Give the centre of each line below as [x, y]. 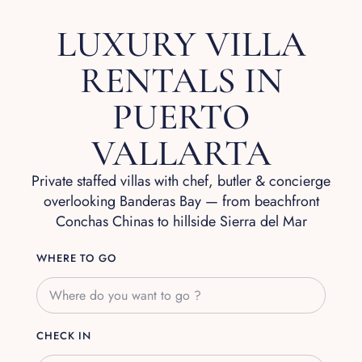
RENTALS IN [181, 81]
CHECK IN [64, 336]
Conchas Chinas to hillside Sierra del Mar [181, 222]
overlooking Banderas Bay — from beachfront [181, 202]
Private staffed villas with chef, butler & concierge [181, 181]
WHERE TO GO [76, 259]
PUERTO [181, 117]
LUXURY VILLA [181, 44]
